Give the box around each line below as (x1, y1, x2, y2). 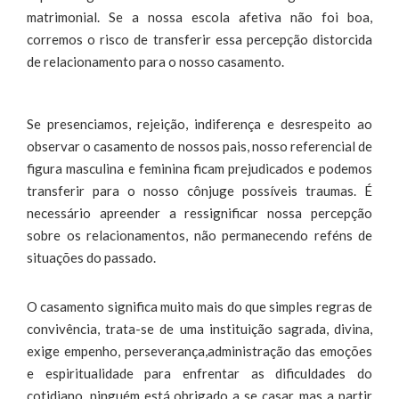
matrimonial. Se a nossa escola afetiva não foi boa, (27, 8, 372, 25)
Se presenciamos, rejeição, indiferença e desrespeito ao (27, 115, 372, 132)
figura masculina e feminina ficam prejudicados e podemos (27, 159, 372, 176)
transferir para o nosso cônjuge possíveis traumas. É (27, 182, 372, 199)
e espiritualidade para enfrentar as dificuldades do (27, 364, 372, 381)
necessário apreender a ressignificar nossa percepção (27, 204, 372, 221)
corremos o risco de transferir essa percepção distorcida (27, 30, 372, 47)
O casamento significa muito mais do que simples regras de (27, 297, 372, 314)
